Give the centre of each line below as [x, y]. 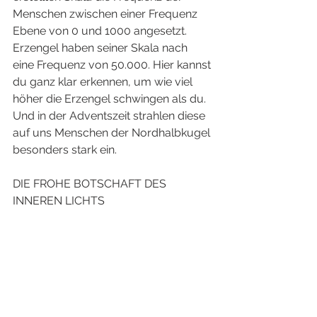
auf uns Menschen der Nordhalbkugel [113, 132]
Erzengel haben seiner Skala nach [102, 47]
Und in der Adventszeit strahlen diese [110, 115]
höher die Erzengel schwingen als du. [111, 98]
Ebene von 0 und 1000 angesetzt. [101, 30]
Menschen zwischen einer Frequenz [106, 13]
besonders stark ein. [66, 149]
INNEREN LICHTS [59, 200]
